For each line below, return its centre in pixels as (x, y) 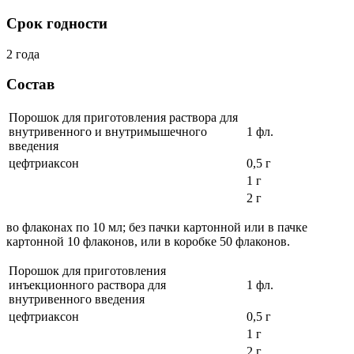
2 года (23, 54)
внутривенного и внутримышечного (108, 131)
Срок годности (57, 23)
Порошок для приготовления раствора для (123, 117)
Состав (30, 85)
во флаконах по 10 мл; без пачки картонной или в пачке (157, 227)
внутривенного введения (77, 299)
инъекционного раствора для (87, 284)
